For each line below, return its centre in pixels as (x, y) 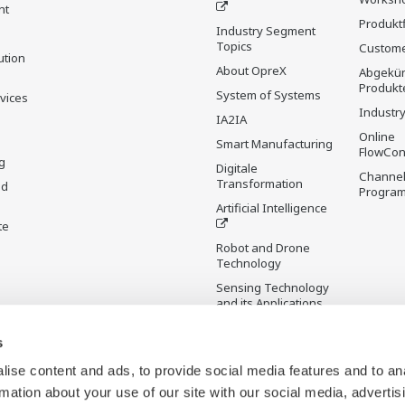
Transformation (259, 184)
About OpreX (251, 71)
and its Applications (269, 303)
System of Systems (268, 95)
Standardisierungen (272, 343)
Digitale (237, 168)
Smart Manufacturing (274, 144)
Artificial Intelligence (272, 208)
